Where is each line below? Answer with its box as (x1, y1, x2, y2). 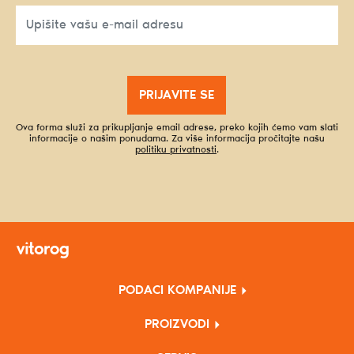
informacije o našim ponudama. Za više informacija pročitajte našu (29, 134, 325, 144)
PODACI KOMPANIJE (118, 284, 236, 298)
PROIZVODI (145, 318, 209, 332)
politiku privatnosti (135, 145, 217, 155)
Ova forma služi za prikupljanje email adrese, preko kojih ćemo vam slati (16, 122, 338, 133)
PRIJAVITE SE (139, 88, 214, 102)
